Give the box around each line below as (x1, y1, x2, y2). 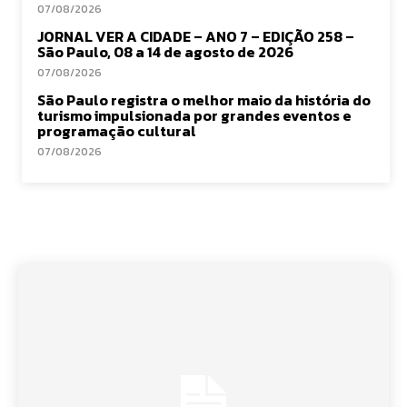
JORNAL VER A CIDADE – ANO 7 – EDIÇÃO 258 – (37, 25, 354, 47)
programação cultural (37, 119, 196, 142)
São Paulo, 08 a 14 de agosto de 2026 (37, 40, 293, 63)
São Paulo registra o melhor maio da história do (37, 88, 371, 111)
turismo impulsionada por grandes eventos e (37, 104, 352, 126)
